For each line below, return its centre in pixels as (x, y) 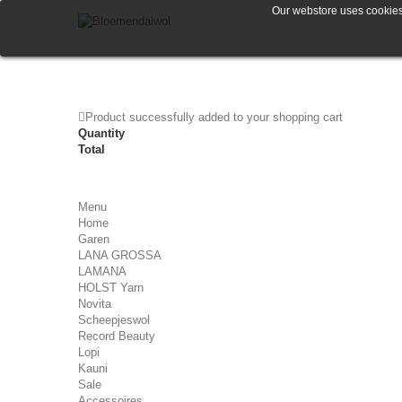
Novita (95, 304)
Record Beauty (117, 336)
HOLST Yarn (111, 288)
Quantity (101, 133)
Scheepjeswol (114, 320)
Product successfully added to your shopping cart (214, 117)
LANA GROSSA (120, 255)
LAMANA (102, 271)
